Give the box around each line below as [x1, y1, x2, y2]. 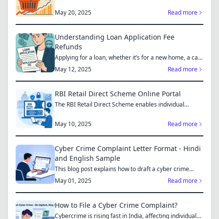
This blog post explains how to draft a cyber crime [55, 165, 189, 173]
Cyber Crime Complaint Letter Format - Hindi [55, 144, 201, 153]
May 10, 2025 [55, 120, 91, 128]
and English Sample [55, 153, 120, 163]
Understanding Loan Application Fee [55, 32, 175, 42]
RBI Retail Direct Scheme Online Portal [55, 89, 181, 98]
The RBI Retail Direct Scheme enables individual [55, 100, 184, 109]
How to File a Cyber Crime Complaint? [55, 200, 177, 210]
